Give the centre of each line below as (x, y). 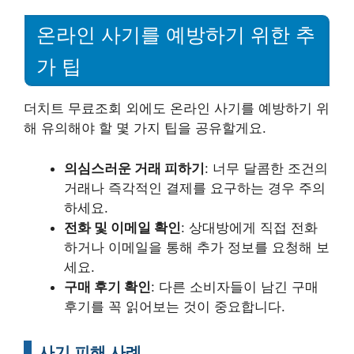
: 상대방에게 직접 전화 (249, 227)
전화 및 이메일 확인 (122, 227)
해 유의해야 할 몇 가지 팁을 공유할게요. (145, 128)
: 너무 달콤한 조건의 (266, 168)
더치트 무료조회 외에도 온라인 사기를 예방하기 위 (177, 109)
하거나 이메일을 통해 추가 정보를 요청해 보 (197, 247)
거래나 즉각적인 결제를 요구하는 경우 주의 (195, 188)
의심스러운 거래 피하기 (134, 168)
